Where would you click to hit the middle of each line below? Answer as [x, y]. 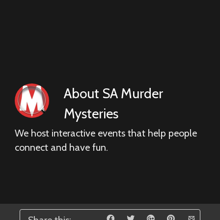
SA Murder [133, 93]
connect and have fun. [61, 147]
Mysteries [91, 113]
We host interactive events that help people [106, 133]
